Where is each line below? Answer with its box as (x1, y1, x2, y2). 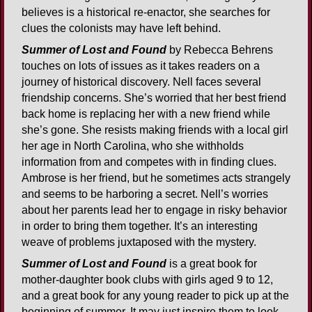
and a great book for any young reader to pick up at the (22, 290, 289, 302)
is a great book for (169, 258, 257, 270)
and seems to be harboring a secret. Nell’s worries (22, 188, 268, 201)
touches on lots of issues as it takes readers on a (22, 60, 260, 72)
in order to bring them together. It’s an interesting (22, 220, 258, 233)
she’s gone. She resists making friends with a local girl (22, 124, 288, 136)
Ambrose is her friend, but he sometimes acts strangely (22, 172, 290, 185)
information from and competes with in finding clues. (22, 156, 276, 169)
